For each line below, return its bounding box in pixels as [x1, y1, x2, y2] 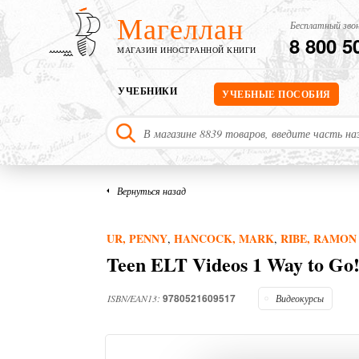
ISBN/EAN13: [107, 292, 163, 305]
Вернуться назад [117, 184, 186, 198]
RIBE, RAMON [280, 230, 357, 248]
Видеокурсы [276, 292, 324, 305]
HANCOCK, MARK [174, 230, 274, 248]
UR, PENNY [107, 230, 167, 248]
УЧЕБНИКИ [118, 84, 177, 99]
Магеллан [117, 9, 244, 47]
